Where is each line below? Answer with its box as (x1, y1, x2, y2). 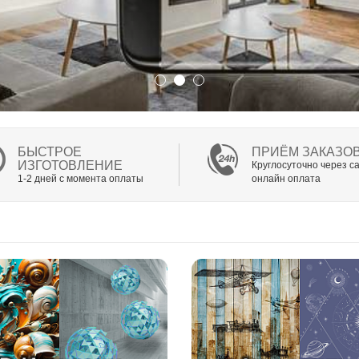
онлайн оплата (252, 173, 321, 185)
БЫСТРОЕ (18, 145, 82, 159)
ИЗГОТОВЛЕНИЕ (18, 159, 123, 173)
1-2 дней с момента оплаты (18, 173, 143, 185)
